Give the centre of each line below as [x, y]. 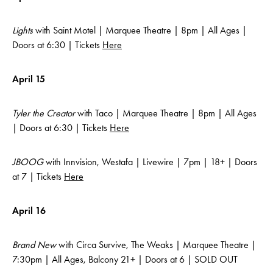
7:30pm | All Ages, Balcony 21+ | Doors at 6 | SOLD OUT [125, 260]
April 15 [29, 79]
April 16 [29, 211]
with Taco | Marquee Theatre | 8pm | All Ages [166, 113]
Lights [23, 30]
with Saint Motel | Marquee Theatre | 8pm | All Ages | [140, 30]
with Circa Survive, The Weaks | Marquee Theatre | [156, 245]
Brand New [34, 245]
